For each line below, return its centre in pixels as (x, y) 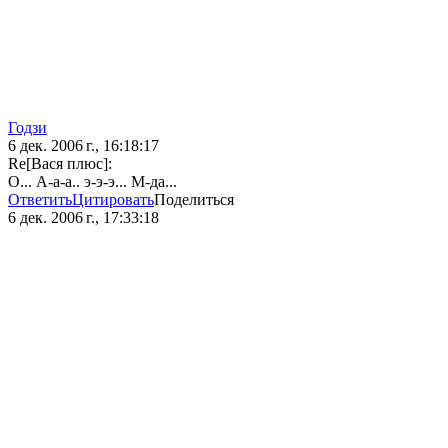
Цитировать (113, 200)
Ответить (40, 200)
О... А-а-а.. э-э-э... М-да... (92, 182)
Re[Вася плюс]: (60, 164)
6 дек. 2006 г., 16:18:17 (83, 146)
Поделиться (194, 200)
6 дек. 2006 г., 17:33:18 (83, 218)
